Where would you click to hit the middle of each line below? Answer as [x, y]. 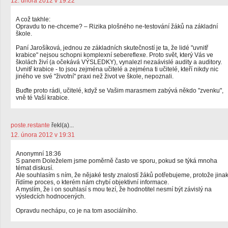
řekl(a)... [62, 125]
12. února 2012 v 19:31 [43, 135]
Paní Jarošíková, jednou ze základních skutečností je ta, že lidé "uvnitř [112, 48]
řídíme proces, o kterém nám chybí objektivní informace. [92, 182]
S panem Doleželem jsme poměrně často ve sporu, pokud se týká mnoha [117, 161]
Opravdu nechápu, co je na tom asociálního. [77, 211]
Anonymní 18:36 [38, 154]
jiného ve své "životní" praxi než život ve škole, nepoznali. [95, 76]
